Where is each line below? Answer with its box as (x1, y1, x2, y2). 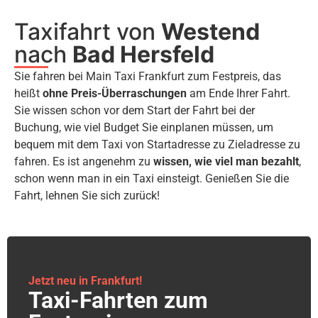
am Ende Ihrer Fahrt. (187, 87, 290, 101)
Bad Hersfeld (72, 40, 214, 69)
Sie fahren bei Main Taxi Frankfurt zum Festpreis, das (14, 70, 281, 84)
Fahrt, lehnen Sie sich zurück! (14, 189, 160, 203)
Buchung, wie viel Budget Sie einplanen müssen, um (14, 121, 273, 135)
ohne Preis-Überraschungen (43, 87, 187, 101)
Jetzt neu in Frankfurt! (28, 273, 142, 287)
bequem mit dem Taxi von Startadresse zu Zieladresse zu (14, 138, 300, 152)
